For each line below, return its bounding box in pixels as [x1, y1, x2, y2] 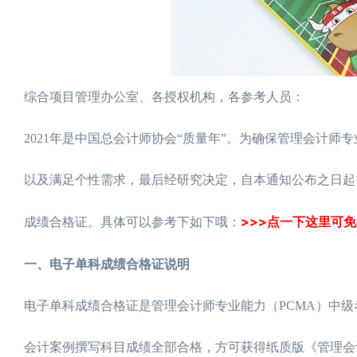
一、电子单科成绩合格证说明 [24, 255, 190, 272]
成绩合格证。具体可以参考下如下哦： [24, 214, 241, 229]
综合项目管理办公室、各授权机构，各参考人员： [24, 89, 304, 104]
